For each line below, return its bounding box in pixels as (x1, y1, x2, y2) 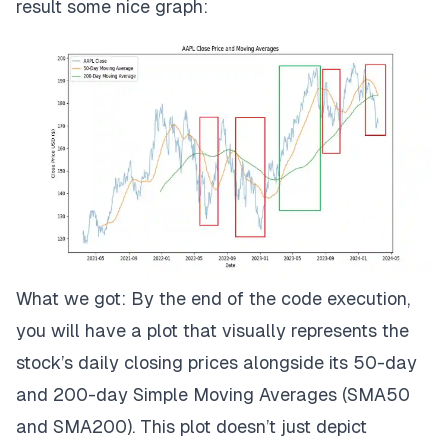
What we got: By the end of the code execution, (16, 287, 410, 309)
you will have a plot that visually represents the (16, 319, 409, 341)
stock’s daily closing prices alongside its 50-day (16, 351, 417, 373)
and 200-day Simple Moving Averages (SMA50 (16, 383, 410, 405)
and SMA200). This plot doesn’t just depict (16, 415, 367, 437)
